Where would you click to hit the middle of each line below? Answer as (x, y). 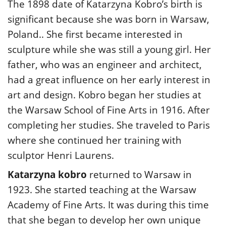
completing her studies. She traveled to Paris (109, 125)
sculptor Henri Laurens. (61, 155)
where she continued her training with (95, 140)
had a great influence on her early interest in (109, 79)
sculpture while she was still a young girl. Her (109, 49)
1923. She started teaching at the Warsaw (102, 189)
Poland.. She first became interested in (95, 34)
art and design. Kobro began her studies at (104, 95)
